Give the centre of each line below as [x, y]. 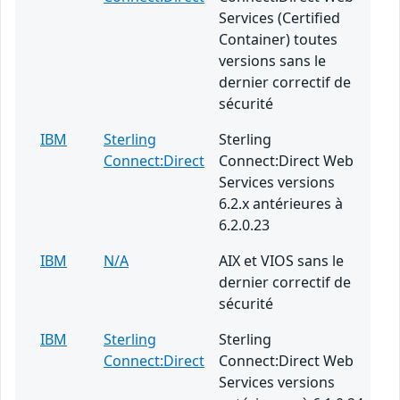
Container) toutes [278, 40]
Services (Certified [279, 18]
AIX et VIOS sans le [281, 261]
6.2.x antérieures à [281, 204]
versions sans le [272, 61]
